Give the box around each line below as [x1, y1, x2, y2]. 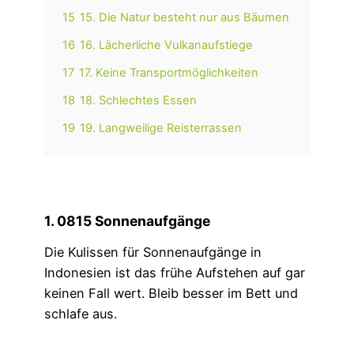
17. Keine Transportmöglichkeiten [79, 66, 258, 81]
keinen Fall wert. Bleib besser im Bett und [44, 285, 298, 302]
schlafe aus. [44, 306, 117, 322]
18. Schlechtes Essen [80, 93, 197, 108]
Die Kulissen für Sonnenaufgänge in [44, 244, 262, 261]
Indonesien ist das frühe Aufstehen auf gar [44, 265, 305, 281]
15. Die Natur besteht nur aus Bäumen [80, 10, 289, 25]
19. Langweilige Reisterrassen [80, 121, 242, 136]
